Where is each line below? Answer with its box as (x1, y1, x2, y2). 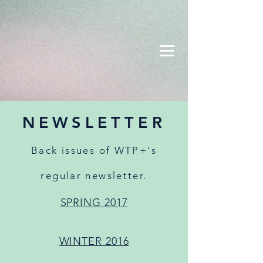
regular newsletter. (41, 170, 147, 181)
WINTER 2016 (59, 235, 129, 248)
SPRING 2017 (60, 196, 128, 209)
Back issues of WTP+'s (31, 144, 157, 156)
